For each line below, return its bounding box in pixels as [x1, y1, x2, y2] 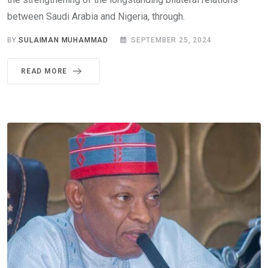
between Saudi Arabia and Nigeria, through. [7, 11, 185, 23]
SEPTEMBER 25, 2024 [131, 36, 212, 45]
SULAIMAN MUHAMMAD [19, 36, 109, 45]
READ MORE [21, 67, 68, 76]
